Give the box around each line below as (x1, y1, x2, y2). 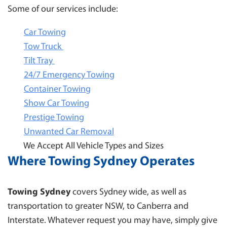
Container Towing (24, 85, 91, 94)
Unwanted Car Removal (24, 127, 114, 137)
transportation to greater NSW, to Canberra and (8, 202, 188, 211)
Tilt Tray (24, 56, 55, 66)
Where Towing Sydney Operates (8, 155, 195, 169)
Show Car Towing (24, 99, 89, 108)
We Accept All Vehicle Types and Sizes (8, 141, 164, 151)
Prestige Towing (24, 113, 84, 123)
